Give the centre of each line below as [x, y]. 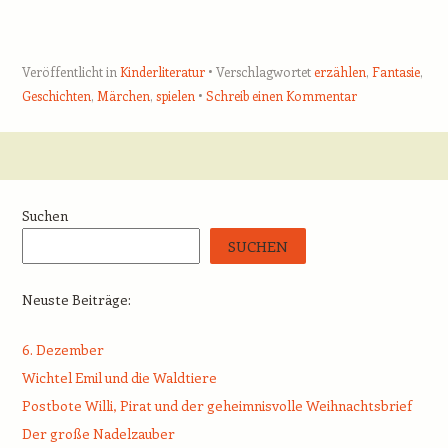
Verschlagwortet [264, 72]
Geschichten [56, 96]
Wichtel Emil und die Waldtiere [119, 378]
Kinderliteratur [162, 72]
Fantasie [395, 72]
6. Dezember [62, 350]
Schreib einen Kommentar [281, 96]
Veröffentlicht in [70, 72]
